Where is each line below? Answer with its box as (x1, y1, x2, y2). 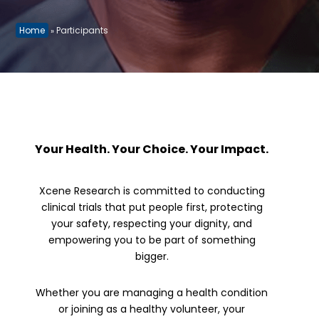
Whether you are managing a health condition (36, 286, 268, 300)
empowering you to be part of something (48, 233, 256, 247)
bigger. (135, 249, 169, 263)
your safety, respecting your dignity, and (51, 216, 253, 231)
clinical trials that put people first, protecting (41, 200, 263, 214)
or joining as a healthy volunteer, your (58, 302, 246, 316)
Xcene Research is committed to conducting (38, 184, 265, 198)
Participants (56, 23, 109, 36)
